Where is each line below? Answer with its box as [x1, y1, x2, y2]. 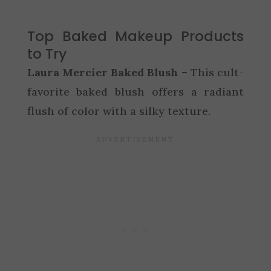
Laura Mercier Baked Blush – [27, 65, 188, 79]
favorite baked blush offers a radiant [27, 84, 244, 99]
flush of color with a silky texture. [27, 103, 211, 118]
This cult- [188, 65, 244, 79]
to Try [27, 44, 67, 64]
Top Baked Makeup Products [27, 26, 244, 46]
